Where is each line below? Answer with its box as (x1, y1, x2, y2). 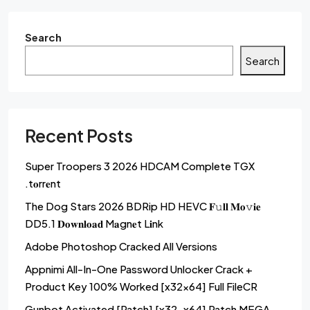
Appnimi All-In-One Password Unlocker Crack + (25, 262, 253, 276)
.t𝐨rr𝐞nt (25, 176, 61, 190)
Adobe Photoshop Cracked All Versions (25, 239, 217, 253)
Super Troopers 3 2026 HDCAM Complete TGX (25, 159, 255, 173)
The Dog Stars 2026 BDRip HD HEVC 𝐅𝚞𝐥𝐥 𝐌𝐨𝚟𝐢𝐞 (25, 199, 261, 213)
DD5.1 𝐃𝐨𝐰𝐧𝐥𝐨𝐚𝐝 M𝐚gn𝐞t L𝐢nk (25, 217, 163, 230)
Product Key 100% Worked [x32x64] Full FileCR (25, 280, 257, 293)
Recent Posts (25, 125, 133, 147)
